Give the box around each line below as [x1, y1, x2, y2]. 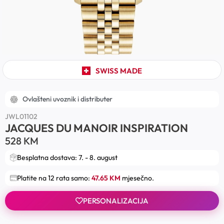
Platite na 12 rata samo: [17, 173, 91, 182]
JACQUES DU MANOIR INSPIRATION [5, 121, 188, 135]
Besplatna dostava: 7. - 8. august [17, 152, 117, 162]
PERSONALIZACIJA [83, 195, 148, 205]
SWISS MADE [95, 66, 142, 75]
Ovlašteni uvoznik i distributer [22, 94, 112, 103]
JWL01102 [5, 112, 37, 121]
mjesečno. [120, 173, 154, 182]
